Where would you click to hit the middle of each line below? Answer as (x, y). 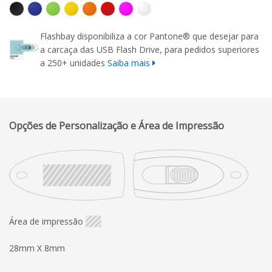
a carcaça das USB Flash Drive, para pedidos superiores (150, 49)
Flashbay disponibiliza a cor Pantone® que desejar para (150, 36)
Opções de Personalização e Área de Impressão (117, 125)
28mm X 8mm (37, 248)
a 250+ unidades (74, 63)
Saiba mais (129, 63)
